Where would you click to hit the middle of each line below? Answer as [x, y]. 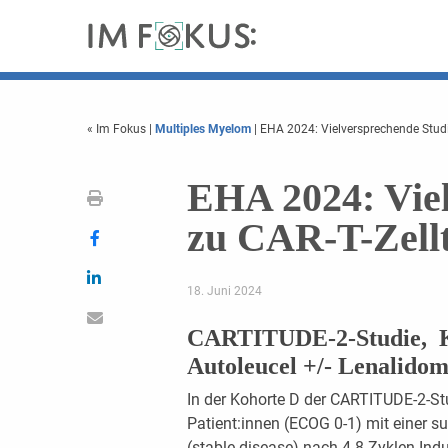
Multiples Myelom [203, 129]
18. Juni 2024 [224, 291]
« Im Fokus [118, 129]
